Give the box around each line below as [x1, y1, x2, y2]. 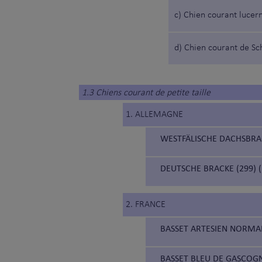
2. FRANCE [126, 200, 166, 210]
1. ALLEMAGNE [126, 110, 183, 120]
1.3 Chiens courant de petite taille [82, 88, 211, 98]
